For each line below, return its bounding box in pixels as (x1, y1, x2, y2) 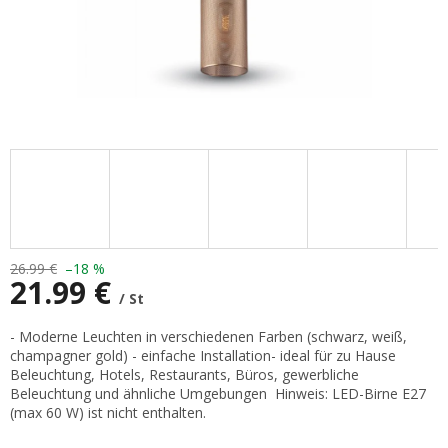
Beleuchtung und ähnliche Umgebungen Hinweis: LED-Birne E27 (10, 384, 426, 404)
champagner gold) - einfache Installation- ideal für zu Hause (10, 346, 396, 366)
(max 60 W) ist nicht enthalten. (10, 403, 206, 423)
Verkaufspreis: (9, 317, 99, 337)
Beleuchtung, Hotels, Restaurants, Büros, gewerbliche (10, 365, 359, 385)
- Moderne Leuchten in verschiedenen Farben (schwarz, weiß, (10, 327, 407, 347)
